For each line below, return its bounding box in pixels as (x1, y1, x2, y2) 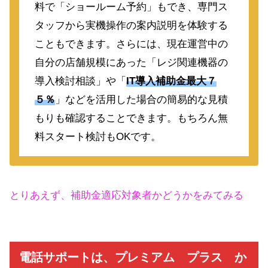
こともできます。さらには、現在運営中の (34, 38, 228, 50)
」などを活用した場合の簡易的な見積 (54, 94, 228, 106)
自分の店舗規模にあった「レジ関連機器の (34, 57, 228, 69)
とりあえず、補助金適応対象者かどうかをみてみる (10, 190, 243, 202)
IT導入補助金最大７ (126, 75, 217, 87)
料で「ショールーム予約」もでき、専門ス (34, 1, 228, 13)
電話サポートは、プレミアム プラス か (19, 250, 246, 264)
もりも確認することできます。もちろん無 (34, 112, 228, 124)
